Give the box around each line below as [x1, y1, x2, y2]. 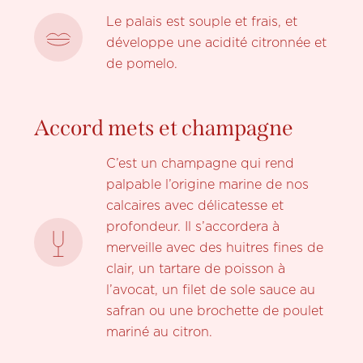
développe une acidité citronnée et [105, 36, 327, 50]
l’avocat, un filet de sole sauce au [105, 283, 315, 297]
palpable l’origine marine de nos [105, 177, 309, 192]
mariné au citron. [105, 325, 212, 340]
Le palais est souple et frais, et [105, 15, 297, 29]
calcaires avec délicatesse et [105, 199, 284, 213]
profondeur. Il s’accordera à [105, 220, 280, 234]
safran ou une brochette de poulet [105, 304, 323, 318]
